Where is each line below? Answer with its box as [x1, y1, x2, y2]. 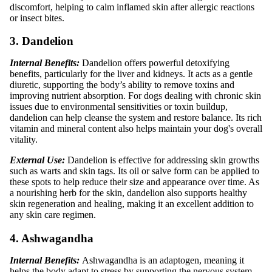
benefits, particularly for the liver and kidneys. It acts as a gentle [10, 69, 253, 80]
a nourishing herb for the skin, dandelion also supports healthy [10, 188, 247, 199]
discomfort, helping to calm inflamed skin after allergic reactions [10, 1, 254, 12]
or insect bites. [10, 12, 64, 23]
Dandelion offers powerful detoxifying [80, 58, 229, 69]
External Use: [10, 155, 65, 166]
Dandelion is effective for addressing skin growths [67, 155, 259, 166]
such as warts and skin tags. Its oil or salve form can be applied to [10, 166, 259, 177]
